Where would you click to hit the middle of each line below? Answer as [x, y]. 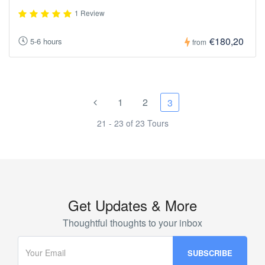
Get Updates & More [132, 205]
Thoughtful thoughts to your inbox [132, 223]
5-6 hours [46, 41]
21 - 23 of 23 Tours [132, 123]
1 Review [90, 13]
